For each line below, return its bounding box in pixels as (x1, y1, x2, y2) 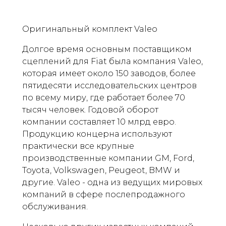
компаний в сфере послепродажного (22, 190, 185, 200)
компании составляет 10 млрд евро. (22, 117, 176, 127)
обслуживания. (22, 202, 88, 212)
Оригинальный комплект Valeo (22, 24, 157, 34)
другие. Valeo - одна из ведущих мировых (22, 178, 202, 188)
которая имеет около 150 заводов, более (22, 69, 196, 79)
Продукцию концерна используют (22, 129, 172, 139)
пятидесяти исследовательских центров (22, 81, 197, 91)
